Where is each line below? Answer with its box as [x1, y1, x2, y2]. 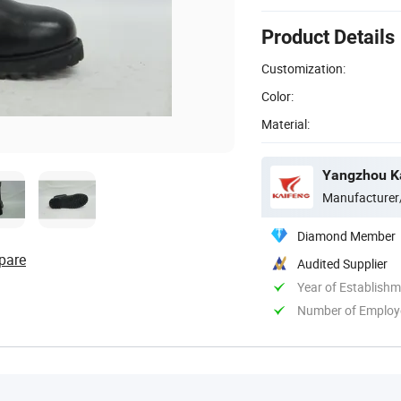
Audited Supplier [297, 254, 388, 272]
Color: [261, 87, 294, 105]
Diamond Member [297, 226, 396, 244]
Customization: [261, 59, 346, 77]
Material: [261, 115, 310, 132]
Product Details [261, 25, 395, 48]
